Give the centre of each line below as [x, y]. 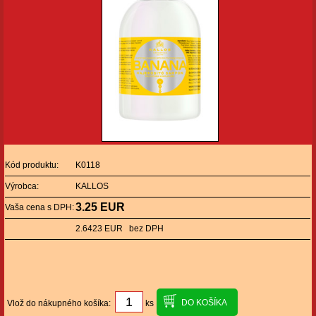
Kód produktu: [32, 165]
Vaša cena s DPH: [39, 207]
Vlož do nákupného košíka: [61, 303]
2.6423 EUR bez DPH [120, 229]
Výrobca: [22, 186]
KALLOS [92, 186]
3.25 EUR [100, 207]
